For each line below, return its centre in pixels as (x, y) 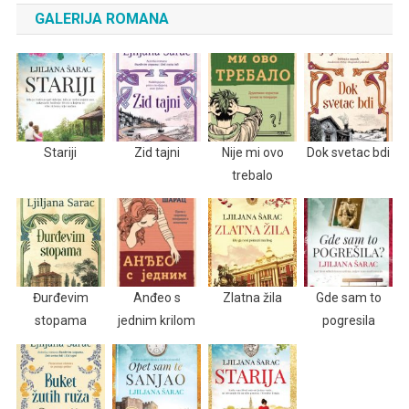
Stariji (61, 152)
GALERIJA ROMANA (101, 18)
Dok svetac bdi (349, 152)
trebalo (253, 175)
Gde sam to (348, 297)
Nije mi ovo (252, 152)
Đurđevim (60, 297)
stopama (60, 320)
